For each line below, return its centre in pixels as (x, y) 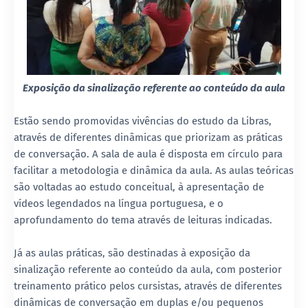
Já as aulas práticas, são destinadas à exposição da (132, 253)
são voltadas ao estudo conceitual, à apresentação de (139, 187)
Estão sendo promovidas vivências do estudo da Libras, (143, 121)
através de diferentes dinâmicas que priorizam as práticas (148, 137)
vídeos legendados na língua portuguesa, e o (119, 203)
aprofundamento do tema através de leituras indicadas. (143, 220)
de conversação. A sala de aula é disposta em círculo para (148, 154)
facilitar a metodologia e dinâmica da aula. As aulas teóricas (154, 170)
